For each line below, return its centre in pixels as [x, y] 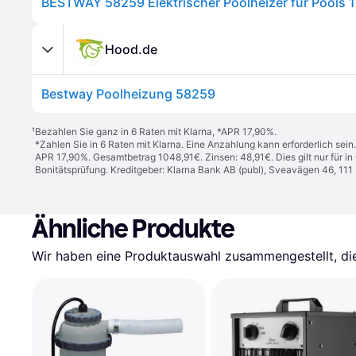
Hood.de [131, 49]
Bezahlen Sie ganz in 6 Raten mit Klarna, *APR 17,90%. [156, 132]
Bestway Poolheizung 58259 [128, 94]
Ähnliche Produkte [133, 229]
